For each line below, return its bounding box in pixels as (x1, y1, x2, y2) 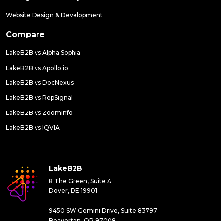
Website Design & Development (6, 11, 103, 19)
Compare (6, 30, 45, 39)
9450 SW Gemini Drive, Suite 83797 (49, 207, 157, 215)
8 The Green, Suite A (49, 177, 111, 185)
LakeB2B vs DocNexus (6, 78, 74, 86)
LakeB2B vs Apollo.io (6, 64, 68, 72)
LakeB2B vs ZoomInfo (6, 109, 73, 116)
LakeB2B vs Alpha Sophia (6, 49, 80, 57)
